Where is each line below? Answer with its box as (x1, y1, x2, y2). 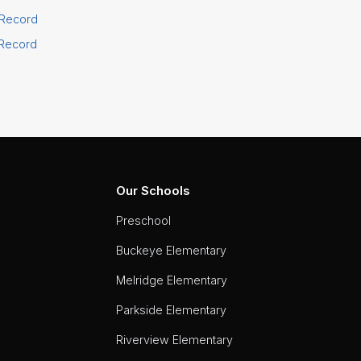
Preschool (115, 213, 171, 227)
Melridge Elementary (115, 272, 227, 287)
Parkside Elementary (115, 302, 226, 317)
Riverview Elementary (115, 332, 233, 346)
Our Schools (115, 182, 190, 198)
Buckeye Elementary (115, 243, 226, 257)
